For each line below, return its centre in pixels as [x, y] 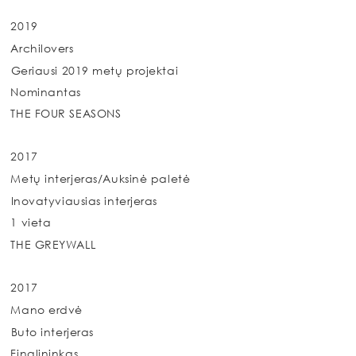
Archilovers [42, 48]
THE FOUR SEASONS [66, 114]
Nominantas [46, 91]
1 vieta [31, 222]
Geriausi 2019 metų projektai [95, 70]
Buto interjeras [52, 331]
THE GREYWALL [53, 244]
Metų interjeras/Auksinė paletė [101, 179]
